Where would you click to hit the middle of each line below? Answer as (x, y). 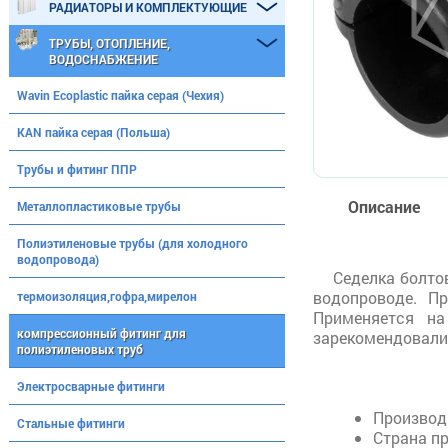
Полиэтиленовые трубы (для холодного (132, 243)
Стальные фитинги (71, 423)
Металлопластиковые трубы (99, 206)
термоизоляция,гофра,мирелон (107, 296)
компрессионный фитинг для (101, 333)
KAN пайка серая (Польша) (93, 132)
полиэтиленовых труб (80, 349)
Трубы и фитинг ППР (77, 169)
